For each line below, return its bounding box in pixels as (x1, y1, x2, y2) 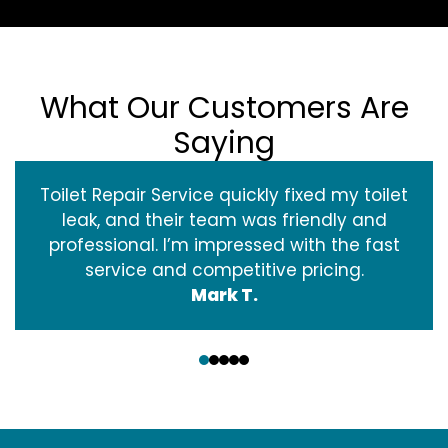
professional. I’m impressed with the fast (48, 232, 400, 257)
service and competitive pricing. (84, 257, 364, 282)
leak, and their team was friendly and (61, 207, 387, 232)
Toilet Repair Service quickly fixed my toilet (40, 182, 408, 207)
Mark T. (190, 282, 258, 307)
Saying (173, 121, 275, 164)
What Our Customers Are (39, 86, 409, 129)
